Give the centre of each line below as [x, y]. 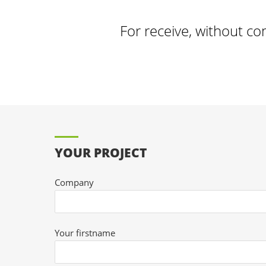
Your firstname [85, 233]
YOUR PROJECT [101, 153]
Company [75, 182]
